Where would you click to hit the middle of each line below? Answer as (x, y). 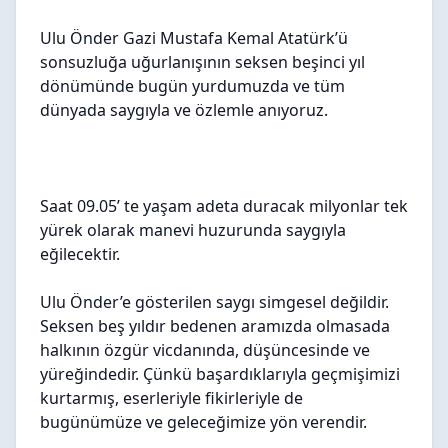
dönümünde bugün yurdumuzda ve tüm (192, 86)
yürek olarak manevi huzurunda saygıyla (193, 230)
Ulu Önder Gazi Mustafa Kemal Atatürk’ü (194, 38)
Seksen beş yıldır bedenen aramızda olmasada (215, 326)
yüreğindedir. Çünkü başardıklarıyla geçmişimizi (220, 374)
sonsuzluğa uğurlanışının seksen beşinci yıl (202, 62)
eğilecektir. (80, 254)
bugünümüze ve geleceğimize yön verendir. (203, 422)
